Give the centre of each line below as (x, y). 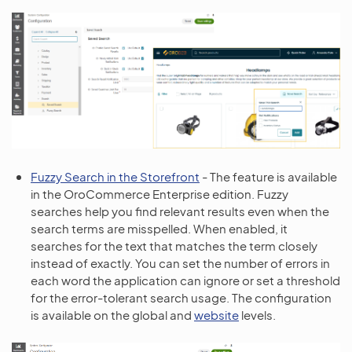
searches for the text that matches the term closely (174, 245)
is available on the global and (112, 314)
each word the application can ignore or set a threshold (185, 280)
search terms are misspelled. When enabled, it (159, 228)
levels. (257, 314)
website (216, 314)
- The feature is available (268, 176)
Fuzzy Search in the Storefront (115, 176)
